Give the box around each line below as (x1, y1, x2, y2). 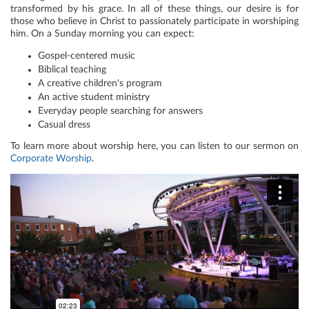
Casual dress (38, 119, 90, 130)
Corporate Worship (10, 154, 92, 163)
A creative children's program (38, 78, 162, 88)
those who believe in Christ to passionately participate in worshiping (10, 17, 299, 26)
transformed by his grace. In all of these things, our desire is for (10, 4, 299, 14)
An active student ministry (38, 92, 150, 102)
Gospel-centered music (38, 50, 135, 61)
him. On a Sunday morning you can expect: (10, 29, 195, 39)
